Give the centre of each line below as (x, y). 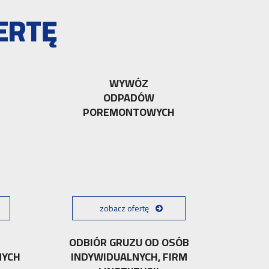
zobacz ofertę (125, 208)
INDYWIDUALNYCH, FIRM (129, 256)
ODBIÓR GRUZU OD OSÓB (129, 242)
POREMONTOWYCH (129, 112)
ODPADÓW (129, 98)
